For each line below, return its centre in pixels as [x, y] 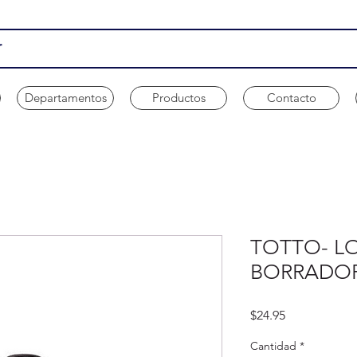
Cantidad [273, 345]
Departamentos [65, 97]
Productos [178, 97]
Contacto [291, 97]
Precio [302, 314]
